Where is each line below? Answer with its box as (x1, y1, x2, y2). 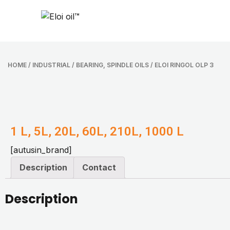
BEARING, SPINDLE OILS (76, 61, 149, 69)
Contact (82, 162, 116, 172)
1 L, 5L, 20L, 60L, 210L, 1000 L (10, 124, 184, 139)
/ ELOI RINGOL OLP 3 (149, 61, 214, 69)
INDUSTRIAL (32, 61, 70, 69)
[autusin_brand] (10, 145, 72, 155)
